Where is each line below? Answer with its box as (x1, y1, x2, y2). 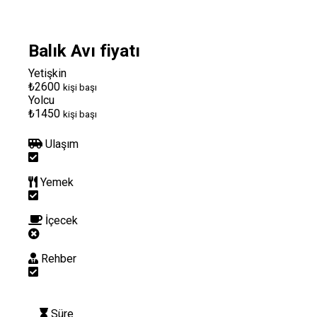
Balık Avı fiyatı (28, 40, 140, 61)
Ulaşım (45, 137, 79, 151)
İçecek (45, 213, 78, 227)
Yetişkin (28, 66, 67, 80)
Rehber (41, 251, 76, 265)
